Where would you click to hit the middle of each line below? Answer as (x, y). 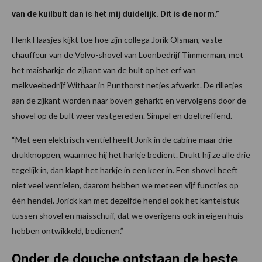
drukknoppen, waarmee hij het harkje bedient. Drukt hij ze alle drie (131, 154)
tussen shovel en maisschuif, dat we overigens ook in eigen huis (127, 215)
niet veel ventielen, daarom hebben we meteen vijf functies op (125, 185)
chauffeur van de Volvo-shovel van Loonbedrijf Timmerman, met (127, 54)
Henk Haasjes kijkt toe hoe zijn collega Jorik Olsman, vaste (117, 39)
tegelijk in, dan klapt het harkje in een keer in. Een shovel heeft (125, 170)
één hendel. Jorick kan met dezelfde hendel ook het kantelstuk (125, 200)
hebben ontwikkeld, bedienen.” (68, 230)
